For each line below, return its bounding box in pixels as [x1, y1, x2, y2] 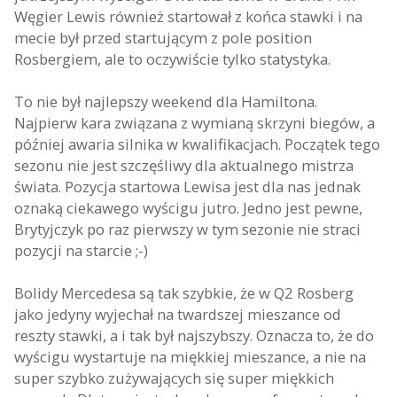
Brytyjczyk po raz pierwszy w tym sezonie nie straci [14, 219, 361, 239]
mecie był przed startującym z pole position [14, 27, 312, 48]
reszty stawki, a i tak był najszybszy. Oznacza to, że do [14, 325, 374, 346]
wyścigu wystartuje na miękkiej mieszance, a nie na [14, 346, 366, 367]
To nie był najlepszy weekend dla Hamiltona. [14, 91, 317, 112]
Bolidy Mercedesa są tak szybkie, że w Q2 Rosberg [14, 283, 354, 303]
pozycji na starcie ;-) [14, 240, 148, 261]
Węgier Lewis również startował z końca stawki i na [14, 6, 362, 27]
